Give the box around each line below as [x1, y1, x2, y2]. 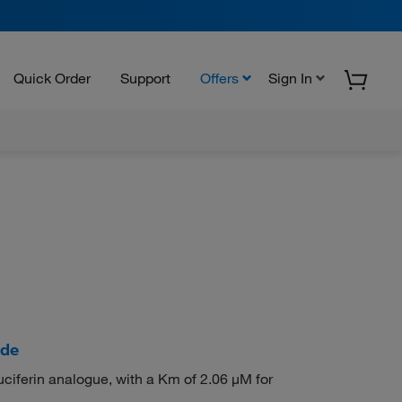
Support [120, 68, 170, 87]
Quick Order [13, 68, 91, 87]
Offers [200, 68, 239, 87]
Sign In [268, 68, 312, 87]
